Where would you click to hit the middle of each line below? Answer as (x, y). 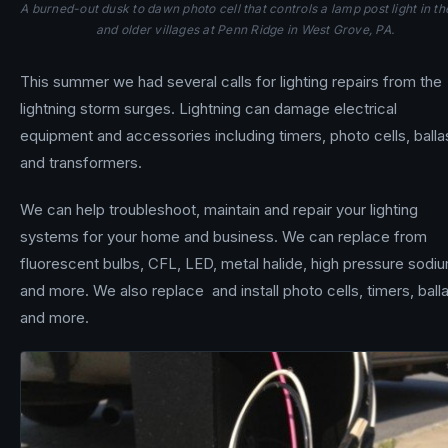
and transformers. (81, 162)
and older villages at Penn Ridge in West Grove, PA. (245, 29)
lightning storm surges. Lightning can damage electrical (208, 108)
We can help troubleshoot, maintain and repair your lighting (219, 209)
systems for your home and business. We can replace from (223, 236)
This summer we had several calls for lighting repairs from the (231, 81)
